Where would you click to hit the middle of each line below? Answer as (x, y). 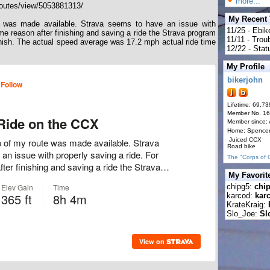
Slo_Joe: (243, 214)
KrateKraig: (247, 205)
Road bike (241, 146)
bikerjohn (245, 80)
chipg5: (240, 187)
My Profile (246, 67)
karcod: (241, 196)
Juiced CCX (244, 140)
